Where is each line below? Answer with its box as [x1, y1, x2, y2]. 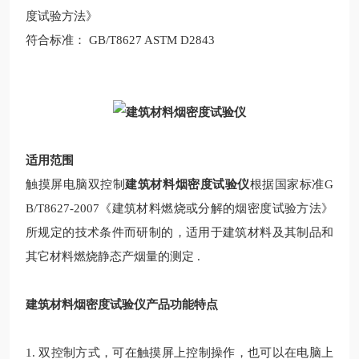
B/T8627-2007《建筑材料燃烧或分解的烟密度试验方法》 [26, 202, 333, 215]
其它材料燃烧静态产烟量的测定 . [26, 250, 200, 263]
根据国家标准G [249, 178, 334, 191]
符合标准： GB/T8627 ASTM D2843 [26, 34, 215, 46]
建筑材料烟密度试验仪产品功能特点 [26, 298, 237, 311]
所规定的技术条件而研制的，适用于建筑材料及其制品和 [26, 226, 333, 239]
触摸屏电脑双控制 [26, 178, 126, 191]
